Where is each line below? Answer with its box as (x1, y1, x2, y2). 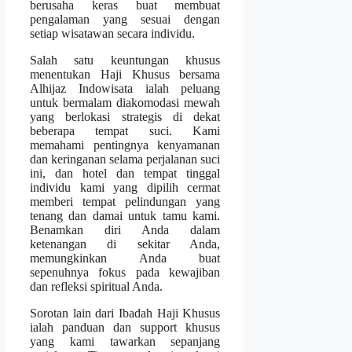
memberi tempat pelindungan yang (30, 195, 221, 209)
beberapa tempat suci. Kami (30, 124, 221, 138)
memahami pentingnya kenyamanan (30, 138, 221, 152)
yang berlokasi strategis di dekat (30, 110, 221, 124)
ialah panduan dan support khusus (30, 321, 221, 335)
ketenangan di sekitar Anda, (30, 237, 221, 251)
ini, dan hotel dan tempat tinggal (30, 167, 221, 181)
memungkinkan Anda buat (30, 251, 221, 266)
